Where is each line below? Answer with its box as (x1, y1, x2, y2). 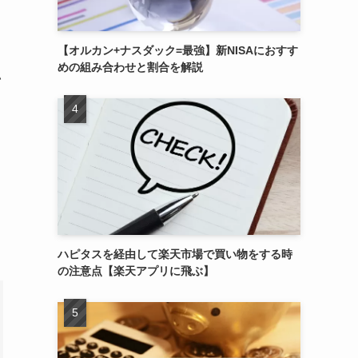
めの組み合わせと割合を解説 (58, 60, 203, 74)
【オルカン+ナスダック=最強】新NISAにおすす (58, 43, 298, 57)
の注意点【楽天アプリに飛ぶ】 (58, 264, 214, 277)
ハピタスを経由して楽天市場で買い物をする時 (58, 247, 292, 261)
